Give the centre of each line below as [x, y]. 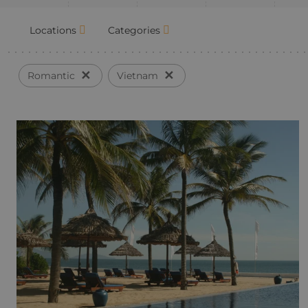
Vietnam [137, 75]
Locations [53, 30]
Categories [134, 30]
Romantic [51, 75]
